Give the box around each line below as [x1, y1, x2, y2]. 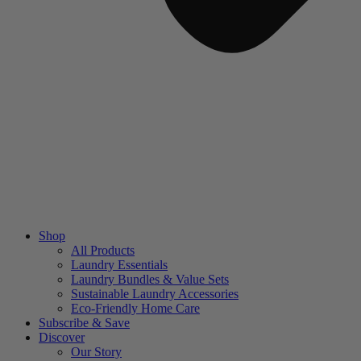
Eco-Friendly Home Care [71, 301, 200, 315]
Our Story [71, 345, 122, 359]
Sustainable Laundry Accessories [71, 287, 239, 301]
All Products [71, 243, 135, 257]
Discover [39, 330, 85, 344]
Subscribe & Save [39, 316, 130, 330]
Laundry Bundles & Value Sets [71, 272, 229, 286]
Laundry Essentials [71, 258, 168, 272]
